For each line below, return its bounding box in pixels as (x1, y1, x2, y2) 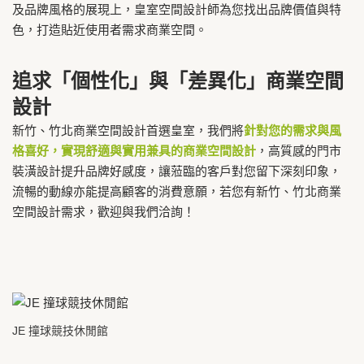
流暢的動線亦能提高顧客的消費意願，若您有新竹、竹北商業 (12, 184, 341, 199)
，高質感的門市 (256, 144, 341, 158)
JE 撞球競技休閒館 (12, 323, 108, 337)
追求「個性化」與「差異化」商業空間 (12, 70, 344, 93)
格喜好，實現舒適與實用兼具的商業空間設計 (12, 144, 256, 158)
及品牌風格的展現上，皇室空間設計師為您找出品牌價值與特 (12, 2, 341, 17)
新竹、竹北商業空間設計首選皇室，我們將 (12, 123, 244, 138)
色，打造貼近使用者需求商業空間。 (12, 23, 207, 37)
